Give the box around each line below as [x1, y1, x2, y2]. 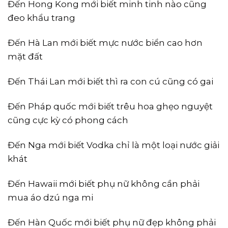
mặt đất [8, 51, 43, 62]
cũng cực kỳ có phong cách [8, 115, 128, 125]
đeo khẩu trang [8, 12, 75, 23]
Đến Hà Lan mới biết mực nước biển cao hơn [8, 37, 203, 48]
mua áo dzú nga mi [8, 192, 93, 203]
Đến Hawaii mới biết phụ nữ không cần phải [8, 179, 199, 189]
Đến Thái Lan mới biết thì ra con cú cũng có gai [8, 76, 213, 87]
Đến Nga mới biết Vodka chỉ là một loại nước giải [8, 139, 219, 150]
